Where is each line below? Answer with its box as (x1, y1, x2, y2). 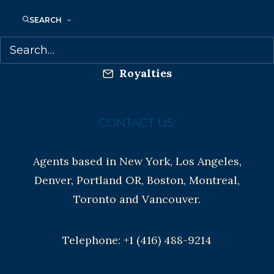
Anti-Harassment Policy (76, 6, 214, 20)
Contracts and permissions (69, 47, 221, 61)
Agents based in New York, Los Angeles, (32, 154, 242, 168)
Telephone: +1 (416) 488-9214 (62, 233, 212, 247)
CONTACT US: (98, 116, 176, 130)
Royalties (119, 66, 172, 80)
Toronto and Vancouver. (73, 192, 201, 206)
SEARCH (29, 15, 62, 24)
